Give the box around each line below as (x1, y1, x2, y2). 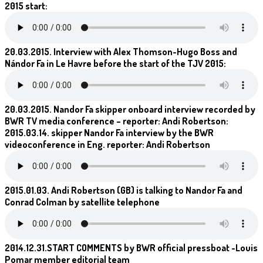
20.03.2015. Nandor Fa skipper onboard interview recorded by (5, 103, 255, 115)
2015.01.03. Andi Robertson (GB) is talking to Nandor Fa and (5, 184, 242, 196)
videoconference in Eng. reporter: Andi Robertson (5, 138, 210, 150)
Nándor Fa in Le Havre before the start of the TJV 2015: (5, 57, 226, 69)
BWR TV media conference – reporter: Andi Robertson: (5, 114, 228, 127)
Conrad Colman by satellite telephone (5, 195, 160, 208)
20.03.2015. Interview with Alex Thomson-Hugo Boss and (5, 45, 237, 58)
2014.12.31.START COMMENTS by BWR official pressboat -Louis (5, 241, 258, 254)
